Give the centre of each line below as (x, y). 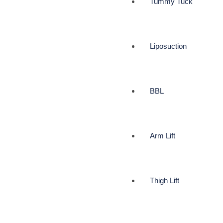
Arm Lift (163, 136)
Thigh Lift (165, 181)
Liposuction (168, 46)
